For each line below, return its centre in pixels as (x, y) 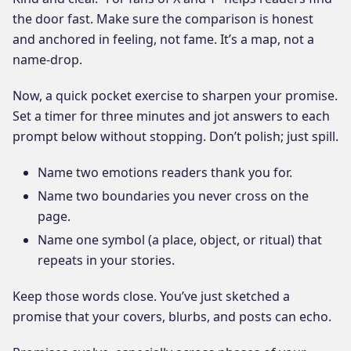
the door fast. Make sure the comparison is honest (163, 18)
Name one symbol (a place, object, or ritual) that (180, 239)
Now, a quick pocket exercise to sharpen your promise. (175, 95)
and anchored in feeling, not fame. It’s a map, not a (163, 39)
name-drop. (47, 59)
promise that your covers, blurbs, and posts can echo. (172, 316)
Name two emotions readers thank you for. (165, 172)
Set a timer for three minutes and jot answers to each (171, 116)
